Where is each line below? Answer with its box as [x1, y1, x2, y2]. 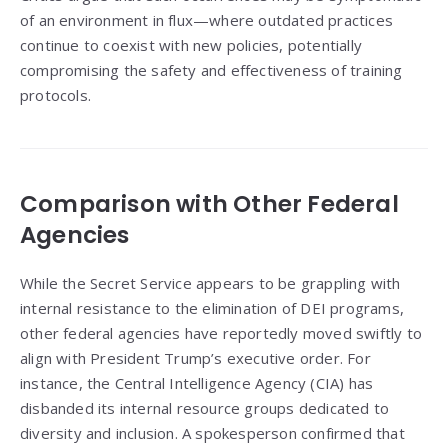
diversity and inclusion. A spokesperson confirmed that [20, 423, 405, 444]
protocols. [20, 85, 91, 106]
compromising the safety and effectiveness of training [20, 60, 403, 81]
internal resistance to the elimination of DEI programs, [20, 298, 405, 319]
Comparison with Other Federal [20, 188, 399, 221]
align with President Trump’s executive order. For [20, 348, 371, 369]
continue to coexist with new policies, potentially [20, 35, 363, 56]
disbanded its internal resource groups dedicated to [20, 398, 390, 419]
